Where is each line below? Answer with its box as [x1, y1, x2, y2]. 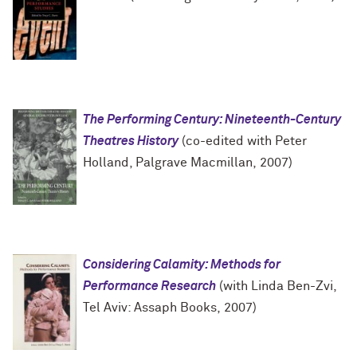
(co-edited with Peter [178, 135, 307, 148]
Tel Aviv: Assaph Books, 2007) [83, 301, 257, 315]
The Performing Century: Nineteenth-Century [83, 113, 341, 127]
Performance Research [83, 280, 216, 293]
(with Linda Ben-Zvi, [216, 280, 336, 293]
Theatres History [83, 135, 178, 148]
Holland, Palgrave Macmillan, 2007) [83, 156, 292, 170]
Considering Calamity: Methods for [83, 258, 280, 272]
